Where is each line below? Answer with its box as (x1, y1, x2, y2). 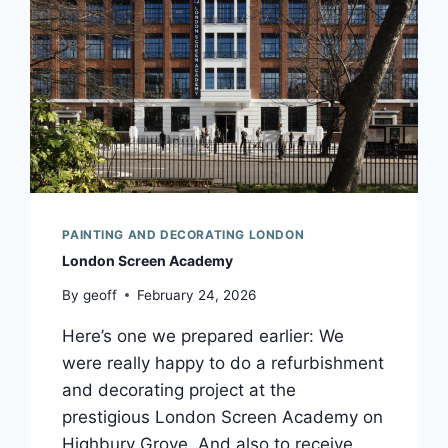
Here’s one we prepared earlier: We (62, 325, 345, 346)
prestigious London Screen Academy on (62, 406, 384, 427)
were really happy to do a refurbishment (62, 352, 385, 373)
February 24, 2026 (136, 286, 256, 303)
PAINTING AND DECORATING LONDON (62, 227, 305, 243)
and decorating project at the (62, 379, 297, 400)
